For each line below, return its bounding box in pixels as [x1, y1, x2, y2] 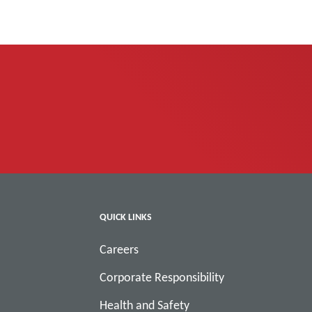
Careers [100, 241, 139, 257]
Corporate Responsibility [100, 269, 225, 285]
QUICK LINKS [100, 210, 153, 223]
